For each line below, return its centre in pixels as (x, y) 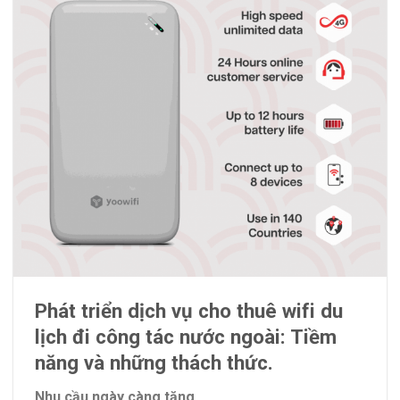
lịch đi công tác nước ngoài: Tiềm (186, 336)
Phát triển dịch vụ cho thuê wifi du (189, 310)
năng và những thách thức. (154, 362)
